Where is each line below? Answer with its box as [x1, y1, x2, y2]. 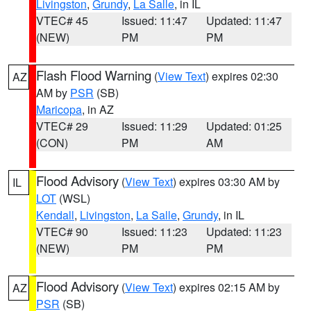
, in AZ [82, 101, 114, 117]
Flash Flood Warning [36, 66, 151, 84]
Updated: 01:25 [206, 118, 283, 134]
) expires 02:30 [205, 68, 278, 84]
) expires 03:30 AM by [173, 174, 280, 190]
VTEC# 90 [36, 224, 88, 239]
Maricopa [36, 101, 82, 117]
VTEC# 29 [36, 118, 88, 134]
